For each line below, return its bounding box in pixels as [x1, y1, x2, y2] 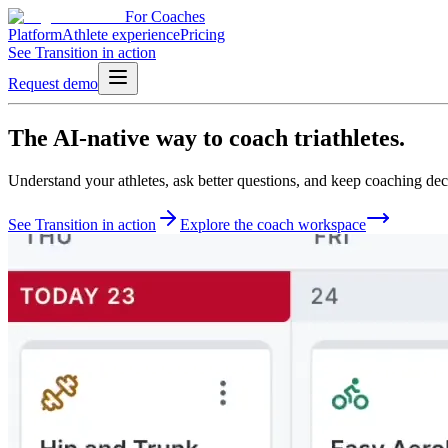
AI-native [53, 124, 150, 151]
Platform [8, 26, 62, 43]
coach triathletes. [229, 124, 405, 151]
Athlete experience [62, 26, 180, 43]
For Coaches [125, 8, 205, 25]
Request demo [8, 75, 98, 92]
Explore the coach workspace [180, 215, 366, 233]
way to [150, 124, 223, 151]
